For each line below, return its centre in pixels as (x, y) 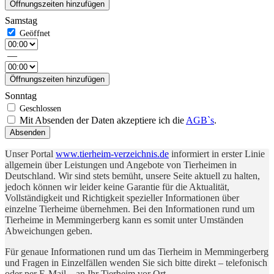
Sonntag (21, 95)
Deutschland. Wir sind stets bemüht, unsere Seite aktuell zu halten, (132, 176)
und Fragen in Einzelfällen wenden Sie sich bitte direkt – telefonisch (136, 262)
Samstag (21, 20)
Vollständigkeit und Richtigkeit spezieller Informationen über (122, 198)
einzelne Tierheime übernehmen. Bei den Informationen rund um (130, 209)
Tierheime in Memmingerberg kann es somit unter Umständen (124, 220)
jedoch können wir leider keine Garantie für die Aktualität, (117, 187)
